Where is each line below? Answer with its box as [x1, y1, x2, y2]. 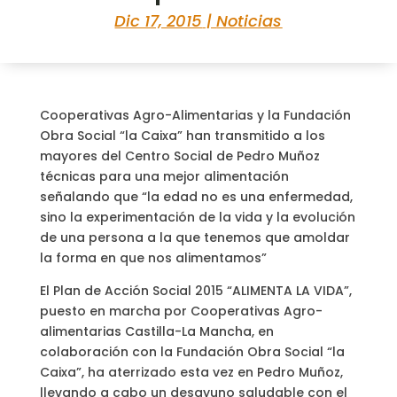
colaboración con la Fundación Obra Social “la [39, 343, 345, 362]
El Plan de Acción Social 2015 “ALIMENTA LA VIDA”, [39, 282, 352, 300]
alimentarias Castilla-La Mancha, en [39, 323, 274, 341]
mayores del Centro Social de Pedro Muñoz [39, 147, 320, 166]
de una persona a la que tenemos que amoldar [39, 229, 350, 247]
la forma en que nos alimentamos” [39, 249, 267, 268]
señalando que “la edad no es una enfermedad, [39, 188, 353, 206]
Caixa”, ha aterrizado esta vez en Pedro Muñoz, [39, 363, 343, 382]
